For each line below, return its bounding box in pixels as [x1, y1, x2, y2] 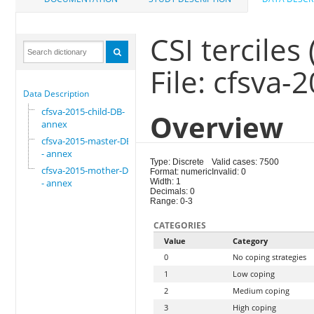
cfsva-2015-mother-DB [41, 164, 135, 177]
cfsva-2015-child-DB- [41, 105, 125, 118]
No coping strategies [233, 252, 307, 263]
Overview [150, 108, 284, 147]
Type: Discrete [150, 157, 205, 168]
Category [233, 235, 268, 247]
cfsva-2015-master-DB [41, 135, 132, 148]
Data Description [23, 88, 90, 100]
